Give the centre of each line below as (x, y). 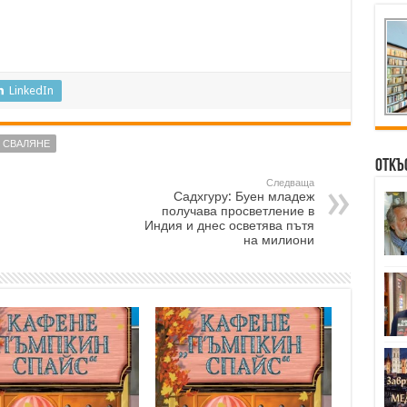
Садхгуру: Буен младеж (243, 196)
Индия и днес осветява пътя (229, 225)
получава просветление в (238, 210)
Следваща (290, 183)
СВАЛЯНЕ (26, 144)
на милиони (278, 239)
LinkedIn (31, 90)
